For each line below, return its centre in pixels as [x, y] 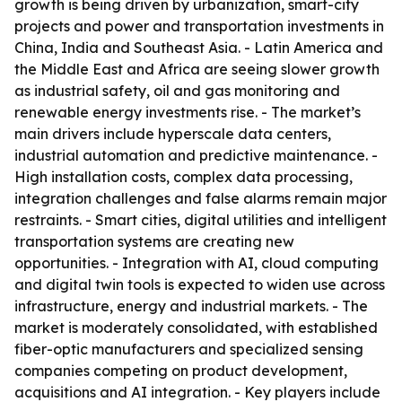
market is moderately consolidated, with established [196, 328]
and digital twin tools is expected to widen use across [200, 284]
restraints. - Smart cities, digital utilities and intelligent [201, 220]
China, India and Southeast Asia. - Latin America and [199, 48]
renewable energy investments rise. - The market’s [188, 112]
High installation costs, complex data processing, [184, 177]
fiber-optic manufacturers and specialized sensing [189, 349]
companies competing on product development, [181, 371]
